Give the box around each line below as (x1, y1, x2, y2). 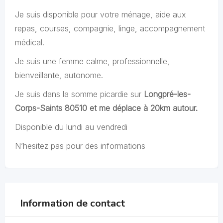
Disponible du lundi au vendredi (15, 122, 127, 132)
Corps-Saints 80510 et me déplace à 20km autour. (15, 103, 198, 113)
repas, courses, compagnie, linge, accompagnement (15, 23, 205, 33)
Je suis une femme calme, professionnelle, (15, 56, 170, 66)
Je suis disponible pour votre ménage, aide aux (15, 9, 186, 19)
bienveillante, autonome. (15, 70, 103, 80)
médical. (15, 37, 44, 47)
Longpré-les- (144, 89, 191, 99)
